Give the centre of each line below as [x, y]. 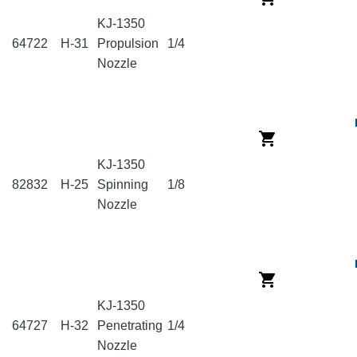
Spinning [123, 185]
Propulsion [128, 44]
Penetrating [130, 326]
